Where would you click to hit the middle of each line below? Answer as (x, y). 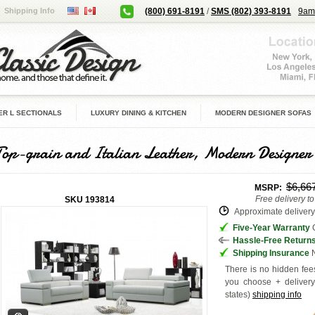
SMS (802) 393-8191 (251, 11)
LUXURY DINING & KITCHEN (139, 113)
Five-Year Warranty (271, 228)
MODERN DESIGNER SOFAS (263, 113)
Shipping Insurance (271, 253)
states (236, 295)
